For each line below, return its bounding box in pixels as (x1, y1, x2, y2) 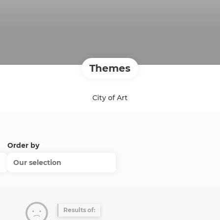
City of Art (92, 93, 128, 102)
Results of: (63, 206, 95, 214)
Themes (89, 62, 131, 74)
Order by (7, 141, 39, 150)
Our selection (13, 158, 61, 167)
